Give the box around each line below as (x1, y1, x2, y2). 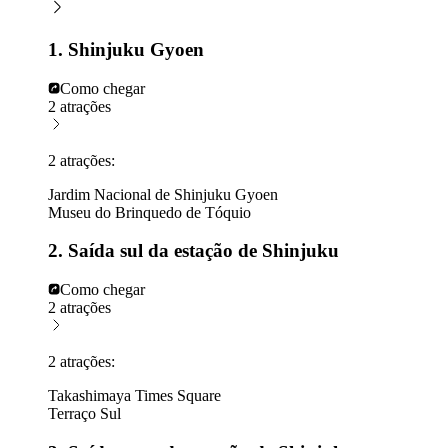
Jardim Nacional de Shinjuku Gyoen (48, 185, 278, 203)
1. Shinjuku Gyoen (48, 38, 204, 60)
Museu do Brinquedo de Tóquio (48, 203, 251, 221)
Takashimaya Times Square (48, 387, 221, 405)
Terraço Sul (48, 405, 121, 423)
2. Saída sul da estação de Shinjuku (48, 240, 339, 262)
